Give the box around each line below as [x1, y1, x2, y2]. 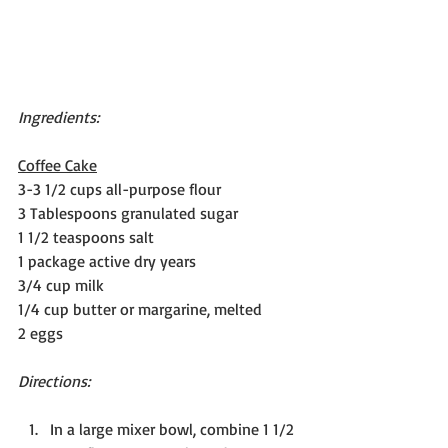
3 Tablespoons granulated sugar [18, 202, 238, 223]
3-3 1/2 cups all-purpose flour [18, 178, 221, 199]
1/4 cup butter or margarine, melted [18, 298, 262, 319]
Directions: [18, 370, 90, 391]
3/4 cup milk [18, 274, 104, 295]
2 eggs [18, 322, 63, 343]
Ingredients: [18, 106, 99, 127]
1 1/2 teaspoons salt [18, 226, 154, 247]
